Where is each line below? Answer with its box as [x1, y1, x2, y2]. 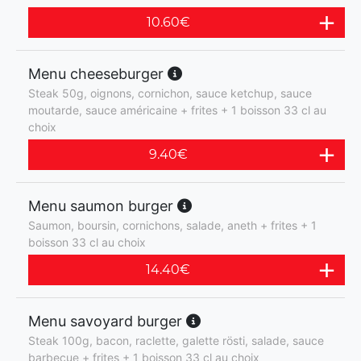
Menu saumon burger [28, 197, 177, 214]
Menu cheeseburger [28, 65, 168, 82]
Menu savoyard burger [28, 313, 186, 330]
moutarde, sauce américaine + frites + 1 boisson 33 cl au [28, 103, 326, 117]
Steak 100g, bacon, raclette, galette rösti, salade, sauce [28, 334, 324, 347]
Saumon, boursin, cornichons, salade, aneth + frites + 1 [28, 218, 317, 232]
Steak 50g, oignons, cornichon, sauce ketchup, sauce [28, 86, 312, 100]
